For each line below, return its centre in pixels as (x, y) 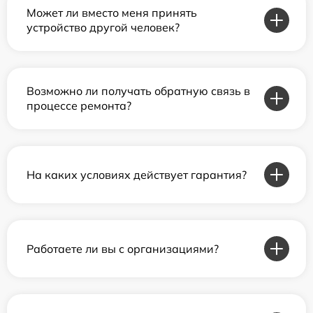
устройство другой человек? (103, 28)
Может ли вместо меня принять (112, 13)
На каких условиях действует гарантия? (137, 174)
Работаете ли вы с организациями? (123, 248)
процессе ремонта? (79, 106)
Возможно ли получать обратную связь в (138, 91)
